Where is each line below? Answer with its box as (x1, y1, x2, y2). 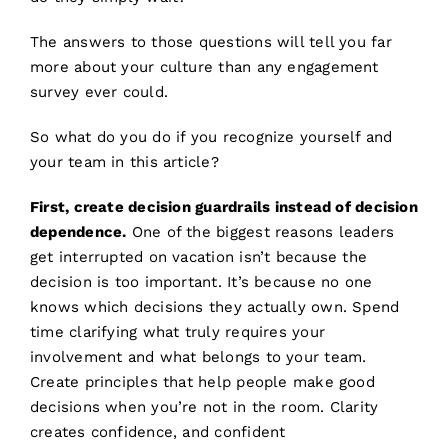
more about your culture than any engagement (29, 58, 379, 77)
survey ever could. (29, 83, 169, 102)
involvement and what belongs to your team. (29, 348, 367, 367)
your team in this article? (29, 153, 219, 172)
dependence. (29, 223, 127, 242)
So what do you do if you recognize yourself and (29, 128, 393, 147)
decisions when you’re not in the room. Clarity (29, 398, 379, 417)
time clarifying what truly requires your (29, 323, 325, 342)
